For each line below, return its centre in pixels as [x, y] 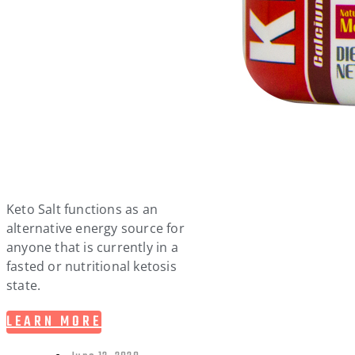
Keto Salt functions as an [82, 209]
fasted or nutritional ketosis [92, 266]
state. [24, 285]
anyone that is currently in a [92, 247]
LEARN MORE [54, 322]
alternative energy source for [95, 228]
